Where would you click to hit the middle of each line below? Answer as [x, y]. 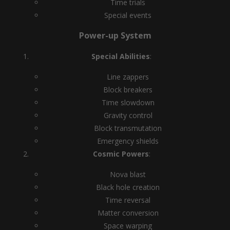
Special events [128, 15]
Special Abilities [121, 56]
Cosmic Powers [121, 154]
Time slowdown [128, 102]
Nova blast [128, 174]
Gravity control [128, 115]
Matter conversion [128, 213]
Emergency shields [128, 141]
